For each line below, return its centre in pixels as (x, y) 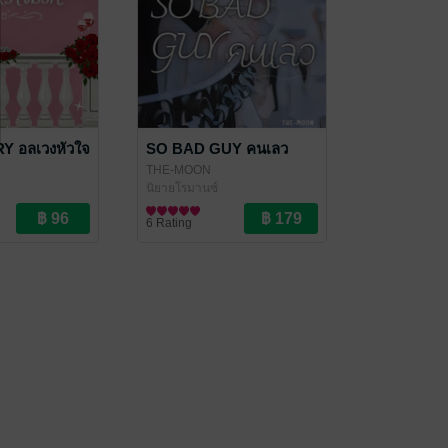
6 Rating (169, 223)
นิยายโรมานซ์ (182, 188)
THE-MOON (178, 170)
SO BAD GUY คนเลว (217, 148)
